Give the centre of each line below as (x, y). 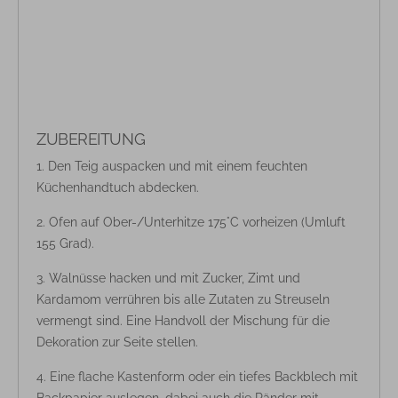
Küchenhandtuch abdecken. (118, 187)
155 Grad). (65, 243)
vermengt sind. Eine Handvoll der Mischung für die (183, 321)
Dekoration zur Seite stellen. (117, 342)
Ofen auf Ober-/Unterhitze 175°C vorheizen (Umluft (197, 222)
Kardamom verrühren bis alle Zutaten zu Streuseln (183, 299)
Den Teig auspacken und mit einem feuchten (178, 166)
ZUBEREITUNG (91, 139)
